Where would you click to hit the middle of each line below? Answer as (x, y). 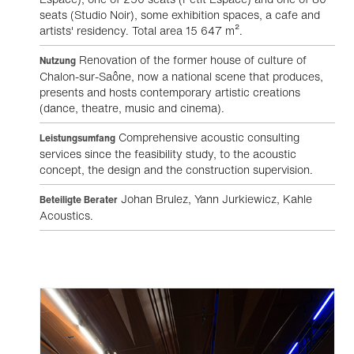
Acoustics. (66, 215)
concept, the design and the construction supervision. (176, 169)
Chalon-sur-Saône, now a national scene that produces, (181, 76)
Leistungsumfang (77, 138)
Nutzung (58, 60)
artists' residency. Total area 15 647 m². (141, 30)
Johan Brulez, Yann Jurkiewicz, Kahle (215, 199)
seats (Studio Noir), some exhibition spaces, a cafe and (180, 15)
